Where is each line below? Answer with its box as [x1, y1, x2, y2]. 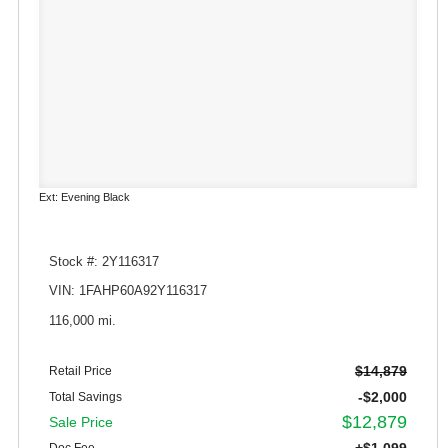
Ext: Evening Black [39, 191, 130, 204]
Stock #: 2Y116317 [49, 255, 159, 270]
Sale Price [49, 414, 113, 431]
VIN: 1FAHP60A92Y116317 [49, 284, 207, 299]
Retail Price [49, 364, 112, 379]
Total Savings [49, 390, 122, 405]
